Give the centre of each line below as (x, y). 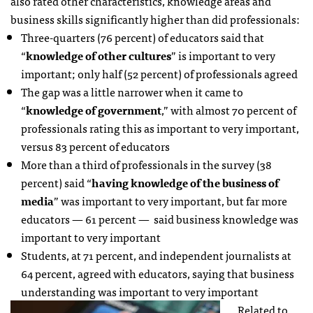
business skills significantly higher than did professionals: (155, 19)
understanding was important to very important (140, 291)
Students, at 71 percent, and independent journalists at (156, 255)
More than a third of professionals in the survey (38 (146, 164)
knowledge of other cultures (99, 55)
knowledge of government (94, 109)
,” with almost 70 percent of (229, 109)
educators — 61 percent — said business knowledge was (160, 218)
